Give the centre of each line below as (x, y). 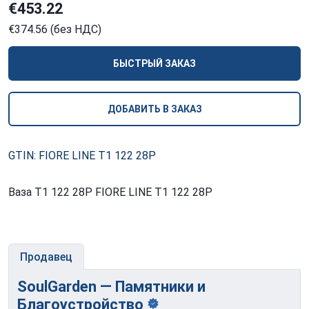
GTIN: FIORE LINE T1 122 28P (82, 156)
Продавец (46, 257)
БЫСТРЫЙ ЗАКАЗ (154, 64)
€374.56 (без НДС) (55, 30)
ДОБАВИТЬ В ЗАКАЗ (154, 109)
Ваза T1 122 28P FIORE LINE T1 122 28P (110, 192)
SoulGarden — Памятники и (111, 287)
